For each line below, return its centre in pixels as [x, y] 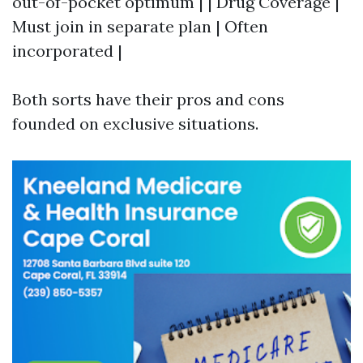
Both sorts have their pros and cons [148, 99]
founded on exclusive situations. [135, 124]
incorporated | [67, 51]
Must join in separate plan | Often [140, 26]
